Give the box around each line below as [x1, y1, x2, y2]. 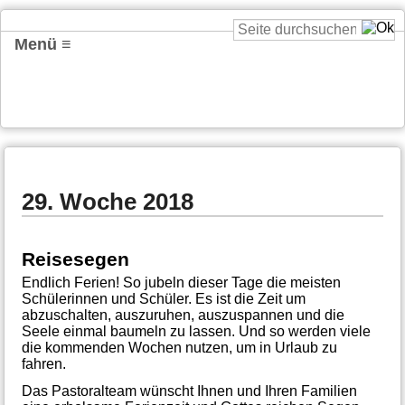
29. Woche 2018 [21, 188, 193, 214]
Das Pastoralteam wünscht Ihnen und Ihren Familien [21, 382, 357, 399]
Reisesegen [21, 248, 129, 269]
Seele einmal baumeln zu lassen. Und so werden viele [21, 323, 371, 339]
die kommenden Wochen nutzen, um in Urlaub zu [21, 339, 337, 355]
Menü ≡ [14, 35, 71, 53]
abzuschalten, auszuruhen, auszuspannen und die [21, 306, 344, 323]
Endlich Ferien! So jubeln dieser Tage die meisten [21, 274, 341, 290]
